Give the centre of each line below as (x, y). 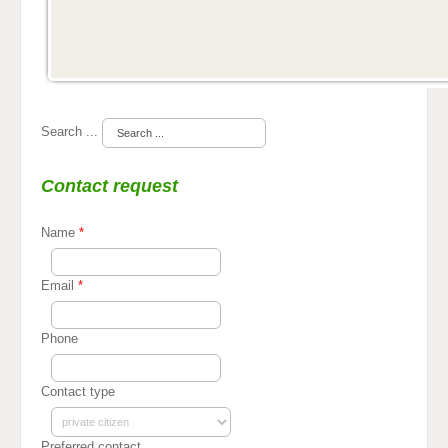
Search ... (69, 132)
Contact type (78, 391)
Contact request (109, 186)
